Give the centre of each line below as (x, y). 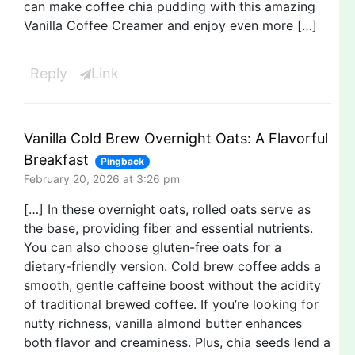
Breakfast (56, 159)
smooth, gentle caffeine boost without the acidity (172, 285)
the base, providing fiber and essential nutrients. (168, 228)
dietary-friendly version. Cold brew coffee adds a (172, 266)
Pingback (123, 161)
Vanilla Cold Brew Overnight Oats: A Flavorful (176, 138)
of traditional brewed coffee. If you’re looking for (171, 304)
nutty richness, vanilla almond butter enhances (163, 323)
